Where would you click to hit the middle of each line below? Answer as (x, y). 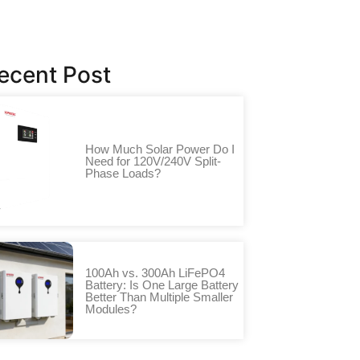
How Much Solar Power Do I (160, 149)
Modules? (111, 309)
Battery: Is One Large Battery (162, 284)
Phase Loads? (123, 174)
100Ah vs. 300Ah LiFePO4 (155, 272)
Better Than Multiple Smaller (159, 297)
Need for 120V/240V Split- (153, 162)
